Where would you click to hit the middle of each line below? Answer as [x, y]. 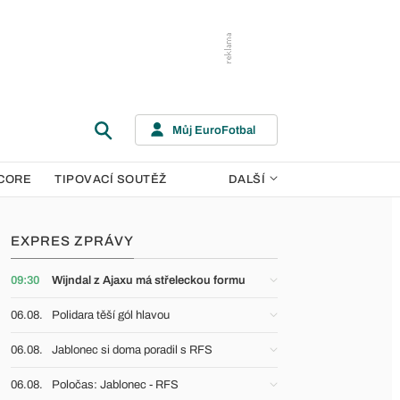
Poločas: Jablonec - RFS [115, 385]
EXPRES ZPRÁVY [72, 241]
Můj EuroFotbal [214, 130]
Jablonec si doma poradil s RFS [132, 350]
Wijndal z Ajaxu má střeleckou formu [149, 280]
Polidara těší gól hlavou [111, 315]
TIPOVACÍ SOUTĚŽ [111, 179]
